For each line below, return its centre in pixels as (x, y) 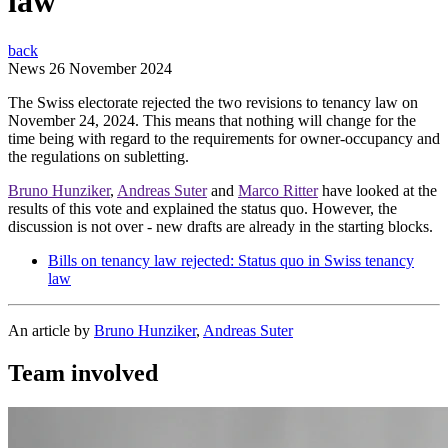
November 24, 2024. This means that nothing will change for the (212, 120)
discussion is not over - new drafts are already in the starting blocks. (220, 226)
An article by (51, 330)
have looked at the (377, 190)
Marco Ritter (278, 190)
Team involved (83, 372)
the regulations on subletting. (98, 156)
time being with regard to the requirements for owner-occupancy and (224, 138)
